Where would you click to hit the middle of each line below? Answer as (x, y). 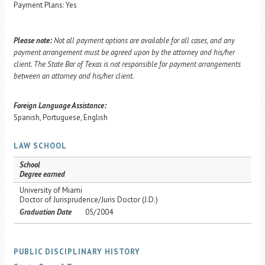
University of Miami (51, 190)
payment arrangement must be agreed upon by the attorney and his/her (124, 52)
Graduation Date (46, 212)
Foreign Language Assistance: (60, 106)
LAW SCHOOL (40, 146)
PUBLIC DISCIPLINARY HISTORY (77, 252)
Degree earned (42, 174)
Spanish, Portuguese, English (61, 117)
